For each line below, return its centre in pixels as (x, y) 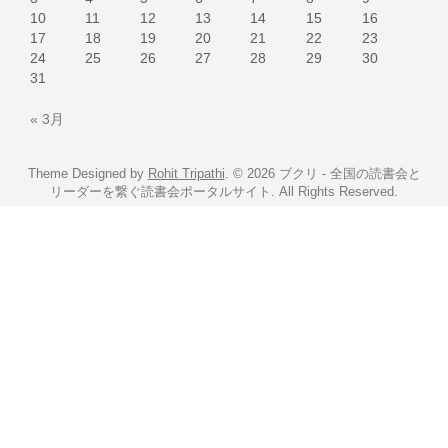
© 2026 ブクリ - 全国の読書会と (326, 173)
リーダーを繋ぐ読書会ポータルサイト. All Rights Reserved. (224, 191)
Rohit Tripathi (186, 173)
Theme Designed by (87, 173)
